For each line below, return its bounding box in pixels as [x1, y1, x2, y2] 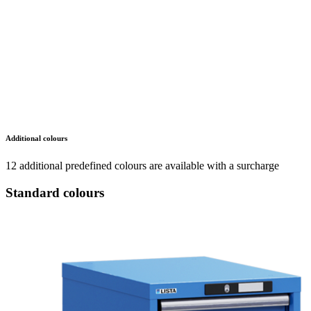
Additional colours [6, 134, 67, 143]
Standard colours [6, 185, 104, 200]
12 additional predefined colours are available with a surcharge [6, 160, 279, 172]
